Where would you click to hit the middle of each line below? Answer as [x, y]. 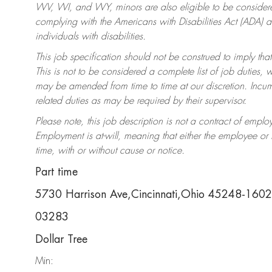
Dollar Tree [61, 240]
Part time [56, 172]
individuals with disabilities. [90, 37]
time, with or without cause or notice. [110, 151]
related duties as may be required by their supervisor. [141, 101]
